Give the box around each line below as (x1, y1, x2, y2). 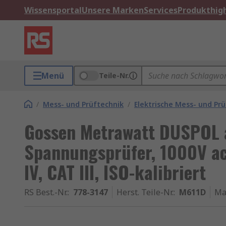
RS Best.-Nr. (24, 187, 68, 198)
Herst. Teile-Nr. (117, 187, 174, 198)
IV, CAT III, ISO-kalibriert (24, 158, 206, 185)
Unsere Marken (82, 5, 144, 16)
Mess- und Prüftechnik (43, 99, 124, 109)
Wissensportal (24, 5, 82, 16)
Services (144, 5, 178, 16)
